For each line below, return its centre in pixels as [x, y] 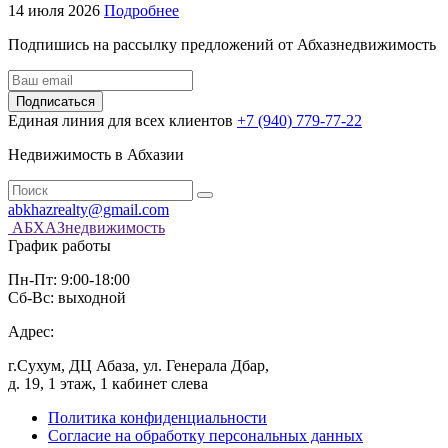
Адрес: [31, 332]
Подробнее [141, 11]
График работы [59, 246]
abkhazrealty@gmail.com [88, 210]
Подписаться [55, 102]
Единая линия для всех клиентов [120, 121]
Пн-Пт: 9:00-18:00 [69, 280]
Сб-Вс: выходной [67, 298]
